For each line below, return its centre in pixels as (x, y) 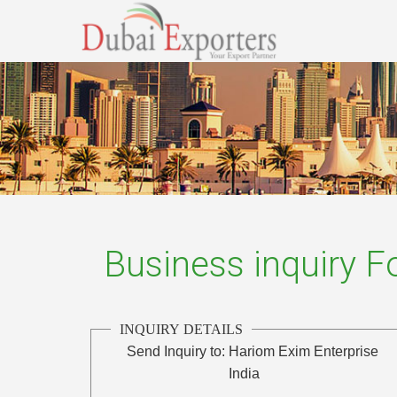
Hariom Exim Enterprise (304, 351)
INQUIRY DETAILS (182, 329)
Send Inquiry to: (176, 351)
